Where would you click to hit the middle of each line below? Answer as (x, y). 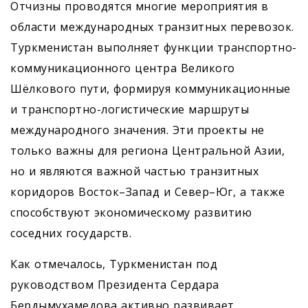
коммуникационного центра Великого (123, 68)
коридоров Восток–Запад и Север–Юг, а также (147, 192)
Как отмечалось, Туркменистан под (114, 264)
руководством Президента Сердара (115, 285)
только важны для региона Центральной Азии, (147, 151)
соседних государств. (71, 233)
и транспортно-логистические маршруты (130, 110)
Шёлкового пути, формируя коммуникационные (151, 89)
